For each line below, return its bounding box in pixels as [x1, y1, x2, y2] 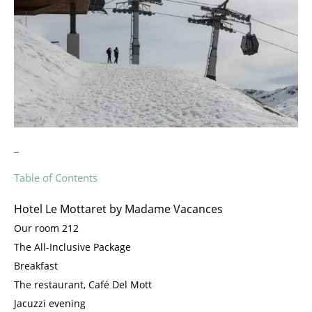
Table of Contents [14, 170, 97, 185]
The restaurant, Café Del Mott [14, 277, 152, 291]
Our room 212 [14, 221, 79, 235]
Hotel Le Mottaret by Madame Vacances [14, 201, 223, 217]
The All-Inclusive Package [14, 240, 131, 253]
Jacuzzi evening [14, 296, 86, 310]
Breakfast [14, 258, 58, 272]
